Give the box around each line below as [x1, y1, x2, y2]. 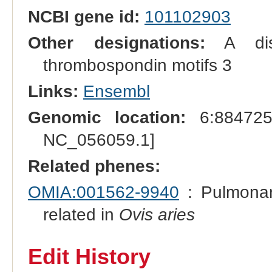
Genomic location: [27, 108, 186, 127]
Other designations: [27, 33, 205, 53]
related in [42, 205, 119, 225]
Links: [27, 82, 78, 101]
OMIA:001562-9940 [27, 183, 179, 202]
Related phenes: [27, 157, 160, 176]
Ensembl [83, 82, 150, 101]
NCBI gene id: [27, 7, 140, 26]
